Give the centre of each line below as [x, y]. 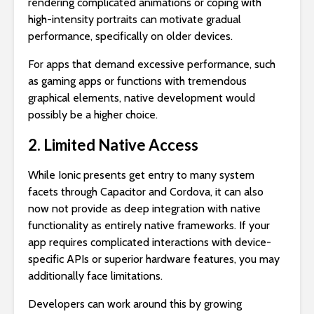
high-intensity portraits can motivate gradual [135, 19]
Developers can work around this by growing [135, 303]
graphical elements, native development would [142, 97]
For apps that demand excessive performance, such [152, 64]
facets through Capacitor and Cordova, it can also [146, 191]
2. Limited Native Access [113, 144]
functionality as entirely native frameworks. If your [149, 225]
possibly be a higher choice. [93, 114]
